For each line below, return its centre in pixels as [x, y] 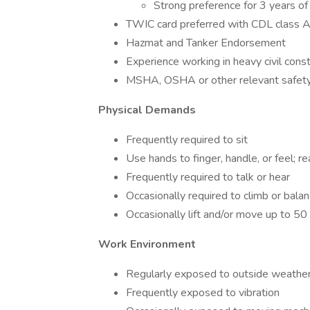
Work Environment [147, 244]
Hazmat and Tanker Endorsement [206, 43]
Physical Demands [147, 110]
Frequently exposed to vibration [203, 293]
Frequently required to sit [187, 140]
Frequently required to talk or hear [208, 177]
